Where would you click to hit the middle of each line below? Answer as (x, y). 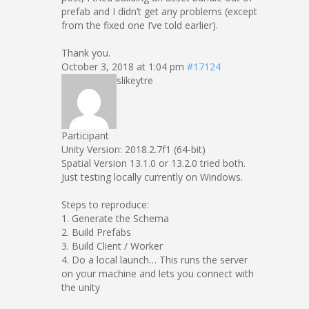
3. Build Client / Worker (112, 246)
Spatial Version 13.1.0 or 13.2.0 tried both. (153, 163)
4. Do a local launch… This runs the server (154, 260)
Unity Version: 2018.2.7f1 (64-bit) (133, 149)
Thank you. (86, 53)
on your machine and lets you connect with (158, 273)
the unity (81, 287)
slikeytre (135, 80)
